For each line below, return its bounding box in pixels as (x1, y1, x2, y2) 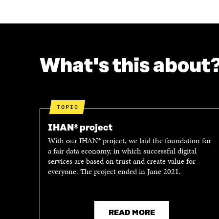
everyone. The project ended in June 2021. (47, 165, 181, 177)
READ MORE (108, 208, 155, 217)
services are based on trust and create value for (47, 155, 196, 167)
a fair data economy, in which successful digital (47, 145, 197, 156)
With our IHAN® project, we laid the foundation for (47, 134, 211, 146)
